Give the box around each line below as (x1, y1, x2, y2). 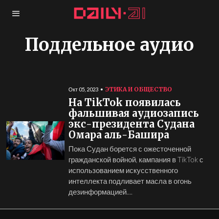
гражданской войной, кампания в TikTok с (68, 155, 203, 164)
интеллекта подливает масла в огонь (68, 176, 192, 185)
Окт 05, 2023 (68, 86, 98, 92)
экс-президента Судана (68, 118, 195, 130)
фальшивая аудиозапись (68, 107, 199, 119)
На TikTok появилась (68, 96, 181, 109)
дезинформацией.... (68, 187, 132, 196)
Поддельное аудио (24, 34, 195, 56)
